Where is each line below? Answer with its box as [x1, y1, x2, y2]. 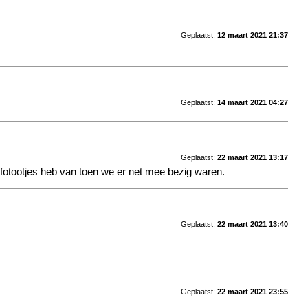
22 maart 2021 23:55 [217, 287, 288, 296]
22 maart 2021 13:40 [217, 220, 288, 229]
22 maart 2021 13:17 [217, 153, 288, 162]
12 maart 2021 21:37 [217, 30, 288, 39]
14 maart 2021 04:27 [217, 98, 288, 107]
